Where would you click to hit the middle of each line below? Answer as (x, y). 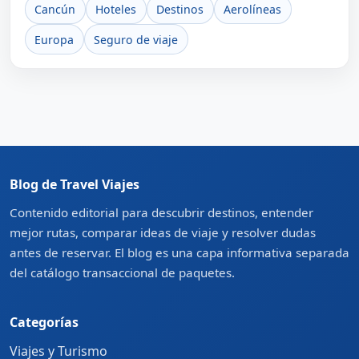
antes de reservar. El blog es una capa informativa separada (179, 253)
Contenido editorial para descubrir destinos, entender (161, 213)
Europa (54, 39)
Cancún (55, 10)
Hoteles (116, 10)
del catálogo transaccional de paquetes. (122, 273)
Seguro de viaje (136, 39)
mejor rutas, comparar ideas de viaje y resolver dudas (163, 233)
